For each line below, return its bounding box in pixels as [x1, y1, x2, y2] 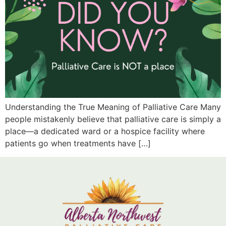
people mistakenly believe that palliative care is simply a [5, 114, 221, 125]
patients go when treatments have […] [5, 138, 151, 149]
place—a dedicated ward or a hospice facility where [5, 126, 205, 137]
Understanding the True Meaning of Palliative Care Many [5, 102, 221, 112]
